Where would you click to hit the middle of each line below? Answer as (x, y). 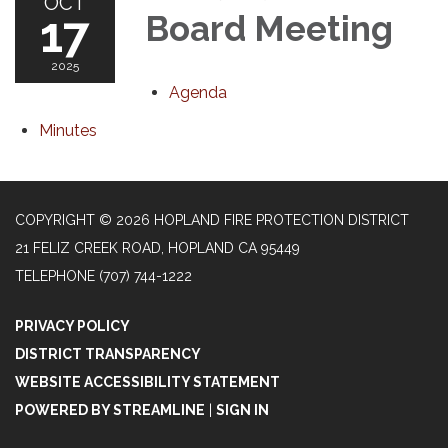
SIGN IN (242, 409)
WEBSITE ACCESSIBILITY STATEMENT (147, 381)
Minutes (68, 130)
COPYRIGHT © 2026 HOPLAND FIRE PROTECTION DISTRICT (212, 219)
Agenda (198, 92)
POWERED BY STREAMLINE (110, 409)
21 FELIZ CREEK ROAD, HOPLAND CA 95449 (157, 247)
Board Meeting (269, 28)
